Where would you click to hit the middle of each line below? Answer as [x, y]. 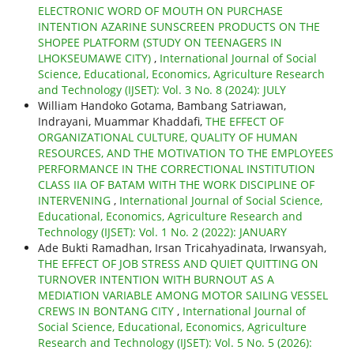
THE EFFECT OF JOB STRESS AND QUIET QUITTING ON [178, 264]
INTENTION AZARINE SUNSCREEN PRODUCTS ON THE [179, 27]
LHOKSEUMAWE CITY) [96, 58]
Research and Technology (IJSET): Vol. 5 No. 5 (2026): [175, 343]
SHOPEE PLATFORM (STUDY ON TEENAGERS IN [160, 43]
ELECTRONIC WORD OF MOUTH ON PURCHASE [160, 11]
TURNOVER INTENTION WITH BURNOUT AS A [156, 280]
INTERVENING [75, 201]
